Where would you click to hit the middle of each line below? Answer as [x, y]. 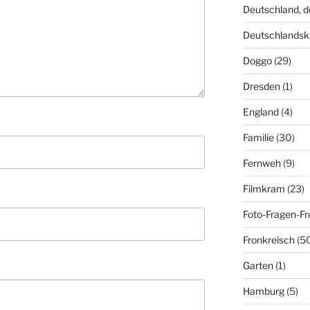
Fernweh [262, 163]
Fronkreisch [268, 240]
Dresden [261, 86]
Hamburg [263, 291]
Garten [258, 266]
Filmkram [264, 189]
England [261, 112]
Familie [258, 138]
